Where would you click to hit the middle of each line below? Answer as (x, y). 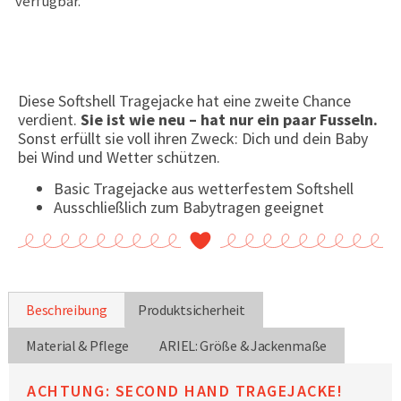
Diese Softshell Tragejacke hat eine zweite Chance (184, 101)
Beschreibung (67, 310)
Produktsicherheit (191, 310)
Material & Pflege (78, 345)
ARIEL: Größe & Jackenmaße (243, 345)
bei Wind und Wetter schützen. (119, 158)
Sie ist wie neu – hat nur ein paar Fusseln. (229, 120)
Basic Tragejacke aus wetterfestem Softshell (204, 189)
